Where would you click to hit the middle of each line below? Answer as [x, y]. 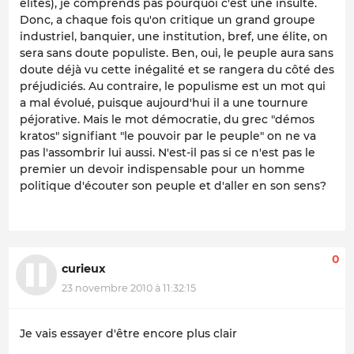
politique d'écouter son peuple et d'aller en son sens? [173, 186]
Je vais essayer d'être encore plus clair [128, 334]
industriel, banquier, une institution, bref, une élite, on [174, 37]
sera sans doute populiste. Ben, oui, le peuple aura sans [177, 53]
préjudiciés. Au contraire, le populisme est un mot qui [173, 87]
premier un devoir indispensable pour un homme [162, 169]
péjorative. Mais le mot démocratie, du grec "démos [167, 120]
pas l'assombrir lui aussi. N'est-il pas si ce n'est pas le [168, 153]
